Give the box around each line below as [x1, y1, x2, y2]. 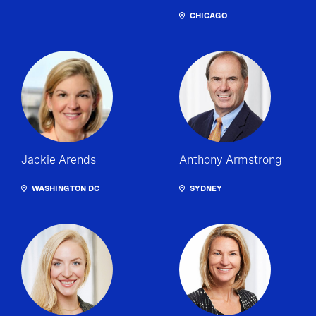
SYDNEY [190, 183, 222, 194]
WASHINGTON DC [32, 183, 99, 194]
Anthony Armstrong [179, 153, 282, 167]
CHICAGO [190, 11, 227, 21]
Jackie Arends [21, 153, 96, 167]
